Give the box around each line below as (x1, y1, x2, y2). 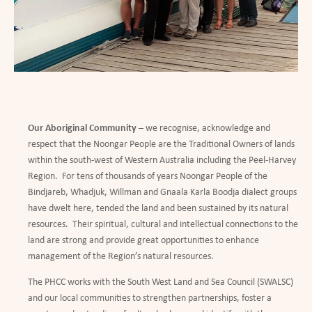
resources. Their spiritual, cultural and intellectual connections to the (28, 219, 298, 231)
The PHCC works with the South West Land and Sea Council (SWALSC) (28, 277, 293, 288)
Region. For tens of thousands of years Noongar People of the (28, 171, 267, 182)
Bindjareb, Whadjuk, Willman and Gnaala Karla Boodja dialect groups (28, 187, 297, 198)
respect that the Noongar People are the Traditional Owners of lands (28, 139, 295, 150)
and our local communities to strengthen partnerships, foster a (28, 293, 272, 304)
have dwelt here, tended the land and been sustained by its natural (28, 203, 288, 214)
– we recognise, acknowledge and (136, 123, 270, 134)
